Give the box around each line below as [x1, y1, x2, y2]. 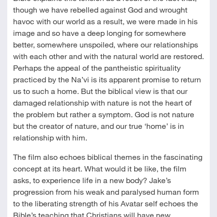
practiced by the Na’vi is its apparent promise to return [13, 75, 201, 84]
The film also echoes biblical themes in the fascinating [13, 152, 202, 161]
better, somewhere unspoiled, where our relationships [13, 40, 198, 49]
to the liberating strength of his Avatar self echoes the [13, 199, 198, 208]
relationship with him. [13, 133, 87, 142]
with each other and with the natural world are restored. [13, 51, 204, 61]
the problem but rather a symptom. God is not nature [13, 109, 194, 119]
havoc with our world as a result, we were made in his [13, 16, 198, 26]
